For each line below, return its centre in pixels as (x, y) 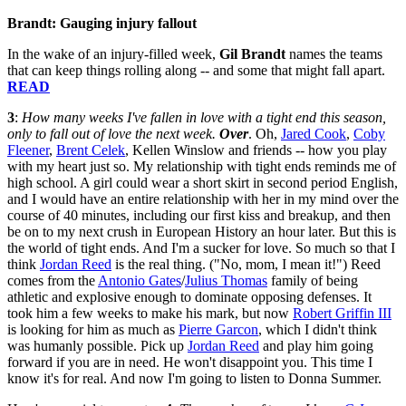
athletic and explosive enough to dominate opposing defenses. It (189, 296)
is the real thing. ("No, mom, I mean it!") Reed (246, 264)
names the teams (334, 53)
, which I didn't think (318, 329)
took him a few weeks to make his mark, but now (150, 313)
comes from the (53, 280)
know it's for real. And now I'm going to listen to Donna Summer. (194, 378)
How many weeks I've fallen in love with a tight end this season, (204, 117)
